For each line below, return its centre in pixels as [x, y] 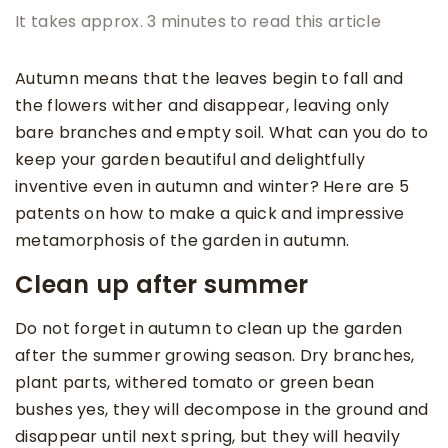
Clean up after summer [162, 285]
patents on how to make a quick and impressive [210, 214]
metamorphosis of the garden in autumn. [184, 241]
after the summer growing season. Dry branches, [215, 356]
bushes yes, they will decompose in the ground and [222, 410]
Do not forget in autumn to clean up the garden [209, 329]
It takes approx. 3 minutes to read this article [198, 22]
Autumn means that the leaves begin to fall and [209, 79]
